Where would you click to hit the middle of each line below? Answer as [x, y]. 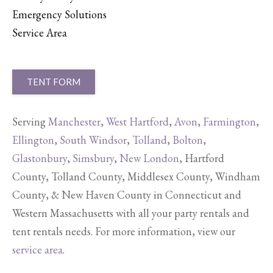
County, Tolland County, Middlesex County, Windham [136, 176]
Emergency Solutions [59, 14]
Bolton [188, 140]
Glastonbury [40, 158]
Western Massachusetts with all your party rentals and [131, 213]
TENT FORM [54, 81]
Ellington [33, 140]
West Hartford [137, 121]
